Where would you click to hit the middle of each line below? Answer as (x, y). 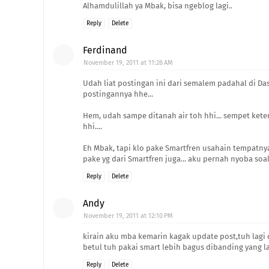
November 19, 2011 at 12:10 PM (128, 216)
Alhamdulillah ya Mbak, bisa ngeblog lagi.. (158, 6)
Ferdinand (105, 50)
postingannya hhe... (118, 94)
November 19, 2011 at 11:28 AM (128, 63)
